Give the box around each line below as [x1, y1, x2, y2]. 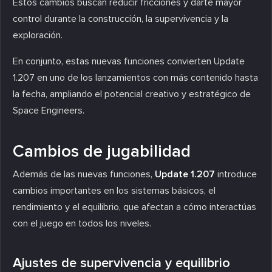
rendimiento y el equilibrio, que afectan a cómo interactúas [13, 200, 256, 213]
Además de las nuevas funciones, [13, 168, 155, 180]
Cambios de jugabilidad [13, 140, 191, 161]
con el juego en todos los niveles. [13, 217, 151, 229]
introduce [215, 168, 257, 180]
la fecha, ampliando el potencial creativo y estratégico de [13, 87, 251, 100]
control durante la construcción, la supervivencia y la [13, 12, 228, 25]
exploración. [13, 29, 63, 41]
